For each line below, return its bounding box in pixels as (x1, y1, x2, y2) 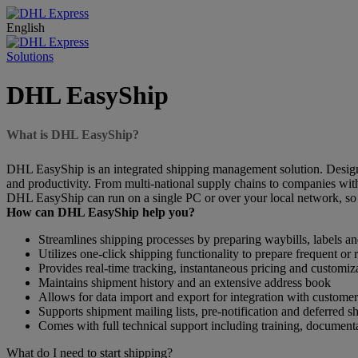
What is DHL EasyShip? (6, 127, 139, 141)
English (6, 21, 45, 34)
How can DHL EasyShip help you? (6, 205, 195, 219)
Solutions (6, 50, 54, 63)
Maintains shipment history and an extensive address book (38, 275, 331, 289)
